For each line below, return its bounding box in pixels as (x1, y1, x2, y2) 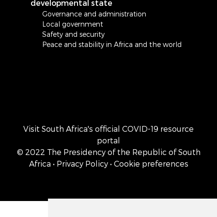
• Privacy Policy (52, 159, 108, 169)
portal (97, 136, 120, 145)
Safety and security (42, 30, 105, 38)
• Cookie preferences (109, 159, 188, 169)
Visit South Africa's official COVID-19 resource (23, 124, 194, 134)
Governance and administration (42, 9, 146, 18)
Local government (42, 19, 103, 28)
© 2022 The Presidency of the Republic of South (16, 147, 201, 157)
